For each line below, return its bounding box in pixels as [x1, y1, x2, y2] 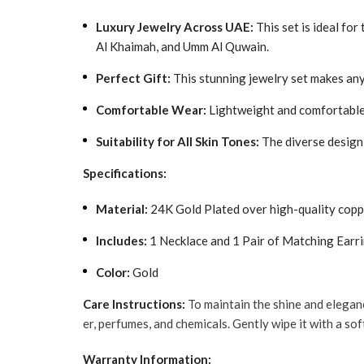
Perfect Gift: [96, 71, 171, 85]
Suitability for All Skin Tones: [96, 134, 259, 149]
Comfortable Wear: [96, 102, 206, 117]
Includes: [96, 233, 147, 248]
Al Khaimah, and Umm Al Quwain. [96, 39, 269, 54]
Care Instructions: [83, 297, 185, 311]
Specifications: [83, 166, 167, 180]
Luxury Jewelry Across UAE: [96, 19, 253, 34]
